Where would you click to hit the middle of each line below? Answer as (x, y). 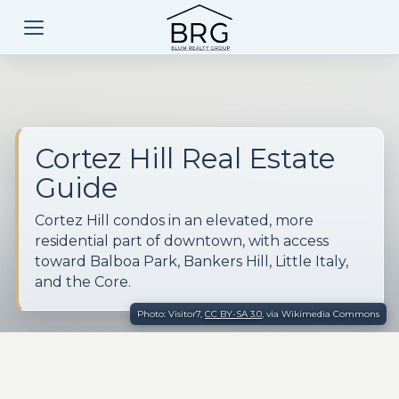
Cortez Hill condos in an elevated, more (174, 220)
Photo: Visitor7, (171, 313)
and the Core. (83, 281)
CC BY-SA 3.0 (233, 313)
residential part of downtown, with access (182, 240)
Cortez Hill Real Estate (185, 158)
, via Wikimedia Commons (321, 313)
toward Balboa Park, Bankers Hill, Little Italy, (191, 261)
